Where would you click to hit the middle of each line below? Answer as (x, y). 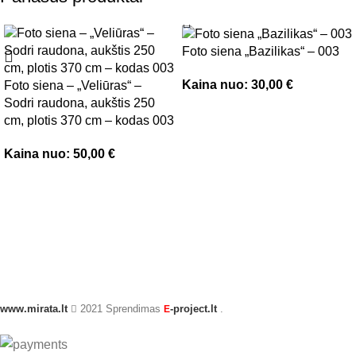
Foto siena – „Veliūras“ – (73, 85)
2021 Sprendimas (120, 309)
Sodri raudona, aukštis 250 (79, 103)
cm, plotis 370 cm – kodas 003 (89, 120)
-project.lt (195, 309)
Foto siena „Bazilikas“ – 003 (261, 51)
